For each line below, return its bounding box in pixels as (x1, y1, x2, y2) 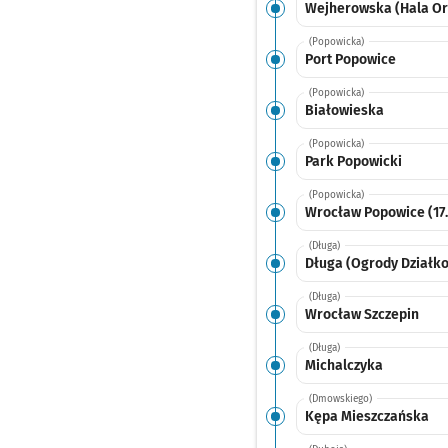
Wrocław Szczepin (304, 305, 419, 323)
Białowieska (304, 101, 384, 119)
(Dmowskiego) (308, 393, 372, 405)
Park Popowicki (304, 152, 402, 170)
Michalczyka (304, 356, 383, 374)
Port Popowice (304, 50, 396, 68)
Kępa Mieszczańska (304, 407, 429, 425)
